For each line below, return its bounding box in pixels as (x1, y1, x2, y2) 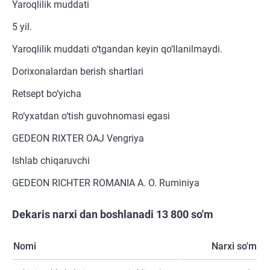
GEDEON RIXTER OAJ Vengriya (12, 133, 144, 145)
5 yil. (12, 21, 32, 33)
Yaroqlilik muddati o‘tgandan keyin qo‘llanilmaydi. (12, 43, 222, 55)
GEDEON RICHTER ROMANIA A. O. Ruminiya (12, 177, 199, 189)
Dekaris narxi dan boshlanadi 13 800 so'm (12, 208, 213, 221)
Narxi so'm (212, 240, 257, 253)
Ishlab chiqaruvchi (12, 155, 90, 167)
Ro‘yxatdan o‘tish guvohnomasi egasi (12, 110, 170, 122)
